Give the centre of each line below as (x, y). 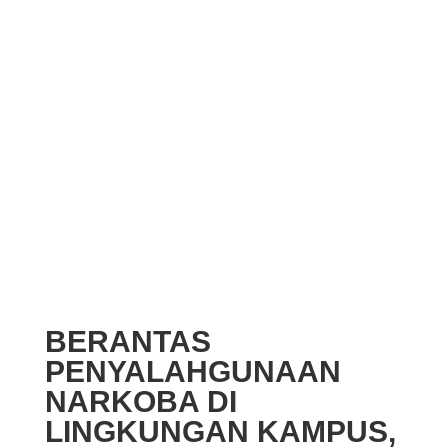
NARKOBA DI (140, 401)
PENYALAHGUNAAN (192, 371)
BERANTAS (127, 341)
